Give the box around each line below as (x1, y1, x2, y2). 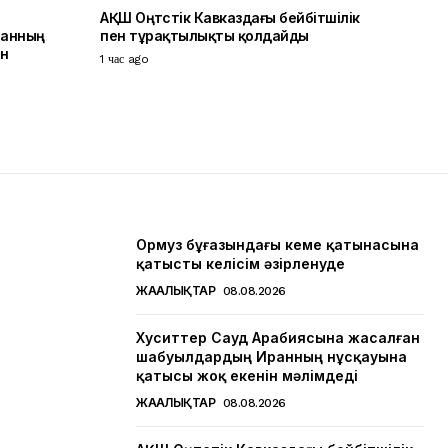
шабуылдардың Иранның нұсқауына (136, 348, 407, 366)
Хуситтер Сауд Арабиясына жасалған (136, 329, 420, 347)
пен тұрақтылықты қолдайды (100, 27, 309, 45)
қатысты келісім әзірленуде (136, 255, 345, 273)
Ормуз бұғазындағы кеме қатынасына (136, 236, 419, 254)
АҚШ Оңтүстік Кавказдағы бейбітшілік (100, 9, 360, 27)
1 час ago (100, 52, 149, 67)
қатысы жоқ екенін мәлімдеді (136, 367, 358, 385)
